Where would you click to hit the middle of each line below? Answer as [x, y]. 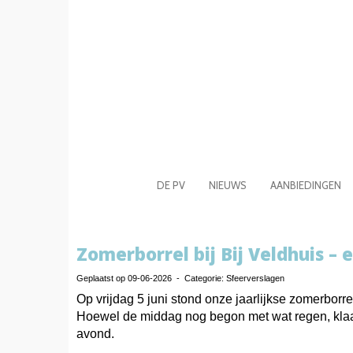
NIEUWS [227, 185]
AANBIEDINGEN [305, 185]
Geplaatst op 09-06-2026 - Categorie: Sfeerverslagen [180, 278]
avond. [95, 334]
